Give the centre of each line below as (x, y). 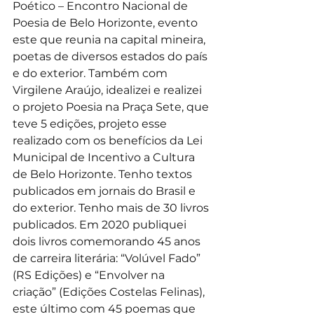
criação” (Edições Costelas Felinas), (110, 292)
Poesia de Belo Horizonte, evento (107, 22)
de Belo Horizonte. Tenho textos (104, 174)
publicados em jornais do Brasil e (105, 191)
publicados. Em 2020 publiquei (101, 224)
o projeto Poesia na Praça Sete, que (112, 107)
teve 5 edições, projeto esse (91, 123)
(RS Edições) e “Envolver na (90, 275)
